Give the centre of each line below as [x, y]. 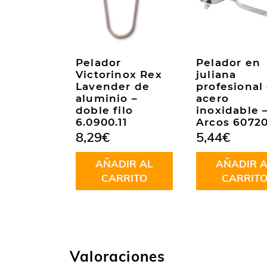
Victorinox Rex [119, 75]
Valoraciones [118, 257]
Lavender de [113, 87]
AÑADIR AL [124, 164]
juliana [216, 75]
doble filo [104, 111]
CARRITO [124, 178]
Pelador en [228, 63]
